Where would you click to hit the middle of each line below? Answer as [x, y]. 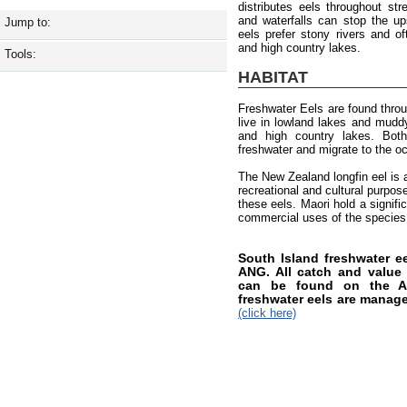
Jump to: [28, 23]
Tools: [20, 55]
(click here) [267, 313]
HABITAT [273, 77]
